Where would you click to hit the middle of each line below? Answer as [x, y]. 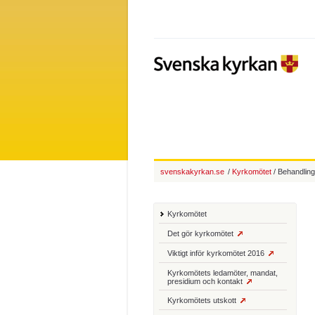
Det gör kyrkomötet [200, 233]
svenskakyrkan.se [192, 172]
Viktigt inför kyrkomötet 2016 [216, 253]
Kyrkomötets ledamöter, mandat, [223, 273]
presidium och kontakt [205, 281]
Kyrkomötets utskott [202, 300]
